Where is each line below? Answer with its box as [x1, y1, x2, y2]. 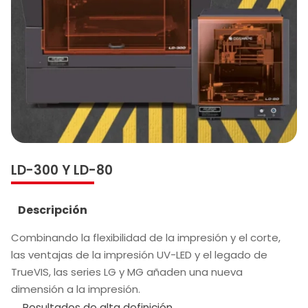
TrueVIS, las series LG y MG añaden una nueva [11, 264, 243, 279]
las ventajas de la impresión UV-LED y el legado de [11, 247, 267, 262]
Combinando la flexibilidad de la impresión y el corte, [11, 230, 280, 245]
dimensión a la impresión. [11, 281, 140, 296]
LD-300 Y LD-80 [11, 160, 113, 179]
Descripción [18, 201, 87, 218]
